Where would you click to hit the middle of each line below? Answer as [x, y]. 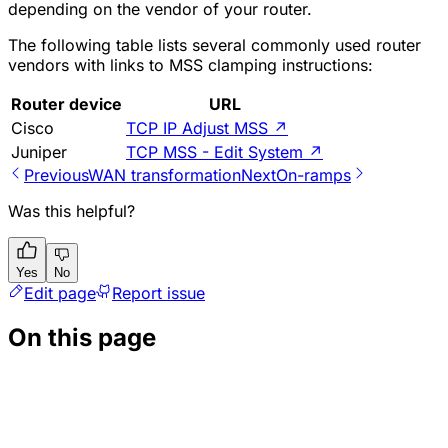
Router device [66, 104]
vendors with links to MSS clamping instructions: [190, 65]
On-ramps [313, 175]
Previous [56, 175]
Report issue [158, 293]
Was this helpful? [71, 211]
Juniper [39, 152]
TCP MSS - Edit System [214, 152]
